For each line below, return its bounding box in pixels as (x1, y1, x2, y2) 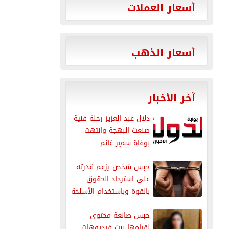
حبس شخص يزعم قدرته (76, 159, 150, 174)
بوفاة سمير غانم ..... (87, 135, 150, 150)
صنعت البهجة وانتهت (84, 123, 150, 138)
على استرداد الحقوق (86, 172, 150, 186)
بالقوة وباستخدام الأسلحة (71, 184, 150, 198)
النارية (131, 196, 150, 211)
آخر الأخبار (147, 87, 195, 107)
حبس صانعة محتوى (89, 208, 150, 222)
